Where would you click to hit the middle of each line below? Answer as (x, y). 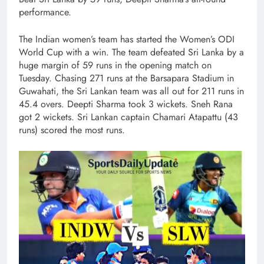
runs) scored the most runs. (72, 130)
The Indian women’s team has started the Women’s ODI (127, 39)
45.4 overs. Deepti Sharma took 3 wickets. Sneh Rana (126, 104)
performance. (45, 12)
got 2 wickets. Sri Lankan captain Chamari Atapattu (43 (128, 117)
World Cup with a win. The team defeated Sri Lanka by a (131, 52)
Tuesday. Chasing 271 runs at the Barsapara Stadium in (126, 78)
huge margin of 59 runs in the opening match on (115, 65)
